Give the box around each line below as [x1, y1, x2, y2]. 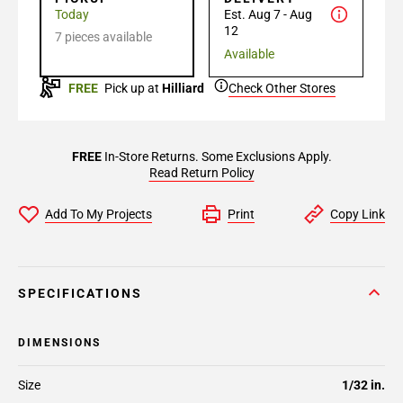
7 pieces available [55, 30, 152, 44]
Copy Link [330, 207, 385, 221]
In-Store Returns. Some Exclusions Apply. [101, 149, 332, 164]
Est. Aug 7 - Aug [224, 7, 312, 22]
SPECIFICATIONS [18, 286, 142, 300]
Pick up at [104, 81, 159, 95]
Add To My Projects [45, 207, 152, 221]
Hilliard [162, 81, 204, 95]
